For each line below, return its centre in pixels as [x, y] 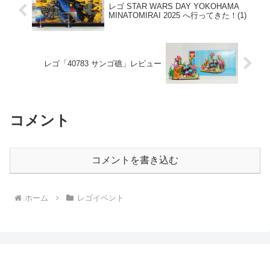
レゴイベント [100, 198]
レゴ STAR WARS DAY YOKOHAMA [174, 6]
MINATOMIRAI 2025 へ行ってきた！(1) [177, 15]
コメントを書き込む [135, 160]
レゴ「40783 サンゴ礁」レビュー [103, 63]
